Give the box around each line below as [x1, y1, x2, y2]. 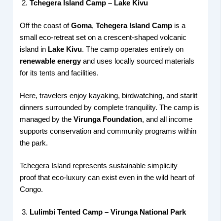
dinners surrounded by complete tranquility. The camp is [20, 104, 200, 112]
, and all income [142, 115, 193, 124]
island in [20, 45, 48, 54]
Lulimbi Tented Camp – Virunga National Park [30, 208, 186, 216]
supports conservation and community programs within [20, 127, 197, 136]
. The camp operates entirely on [82, 45, 184, 54]
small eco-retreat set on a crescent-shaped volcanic [20, 34, 187, 42]
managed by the [20, 115, 74, 124]
